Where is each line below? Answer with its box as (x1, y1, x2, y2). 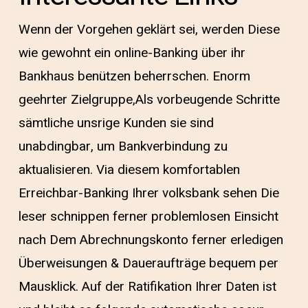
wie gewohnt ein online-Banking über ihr (18, 43, 245, 63)
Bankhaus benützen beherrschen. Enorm (18, 67, 250, 86)
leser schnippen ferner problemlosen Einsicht (18, 207, 278, 226)
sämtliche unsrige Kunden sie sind (18, 113, 214, 133)
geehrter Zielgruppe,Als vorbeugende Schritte (18, 90, 280, 109)
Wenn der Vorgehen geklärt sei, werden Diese (18, 20, 280, 39)
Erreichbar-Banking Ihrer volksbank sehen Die (18, 184, 279, 203)
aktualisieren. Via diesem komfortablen (18, 160, 240, 179)
